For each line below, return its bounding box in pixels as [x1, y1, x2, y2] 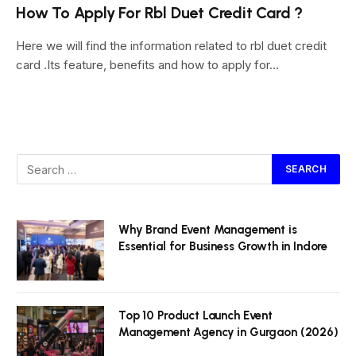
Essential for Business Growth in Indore [118, 239, 328, 253]
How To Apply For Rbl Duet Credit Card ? [16, 3, 304, 22]
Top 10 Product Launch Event [118, 308, 273, 323]
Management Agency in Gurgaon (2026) [118, 325, 339, 339]
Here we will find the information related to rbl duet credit [16, 38, 327, 53]
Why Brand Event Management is [118, 222, 297, 237]
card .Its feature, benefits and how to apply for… [16, 57, 279, 72]
